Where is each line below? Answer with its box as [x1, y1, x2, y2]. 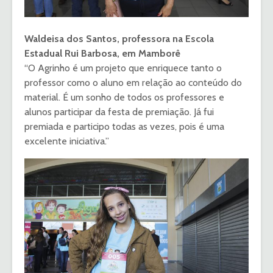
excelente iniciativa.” [24, 135, 109, 147]
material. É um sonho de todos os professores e [24, 91, 224, 104]
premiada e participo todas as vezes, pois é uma [24, 121, 224, 133]
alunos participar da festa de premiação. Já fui [24, 106, 214, 118]
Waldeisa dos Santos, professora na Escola [24, 33, 214, 45]
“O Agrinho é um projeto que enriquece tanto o [24, 62, 222, 74]
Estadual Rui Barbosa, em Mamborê [24, 48, 180, 60]
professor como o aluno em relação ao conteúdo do [24, 77, 242, 89]
